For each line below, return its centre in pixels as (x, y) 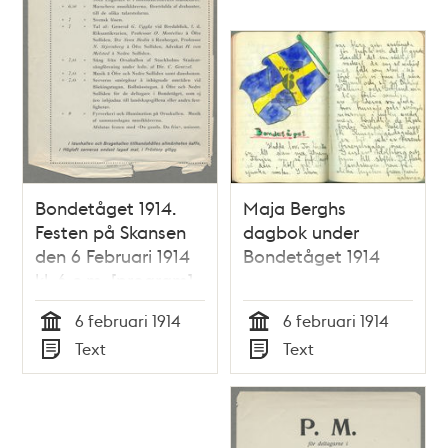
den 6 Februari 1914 (113, 255)
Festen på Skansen (111, 231)
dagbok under (301, 231)
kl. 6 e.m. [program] (114, 279)
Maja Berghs (294, 207)
